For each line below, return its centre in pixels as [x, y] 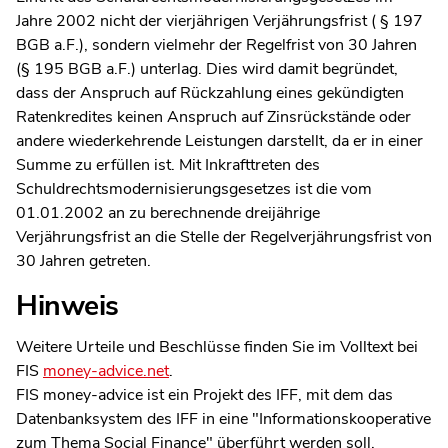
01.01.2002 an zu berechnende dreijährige [168, 212]
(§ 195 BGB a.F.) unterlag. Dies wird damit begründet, [207, 68]
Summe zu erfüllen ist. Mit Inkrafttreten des [168, 164]
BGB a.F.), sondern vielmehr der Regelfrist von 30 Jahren [216, 44]
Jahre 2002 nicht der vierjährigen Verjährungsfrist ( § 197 [219, 20]
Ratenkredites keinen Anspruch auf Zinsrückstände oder [213, 116]
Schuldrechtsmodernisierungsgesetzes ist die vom [194, 188]
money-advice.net [106, 371]
